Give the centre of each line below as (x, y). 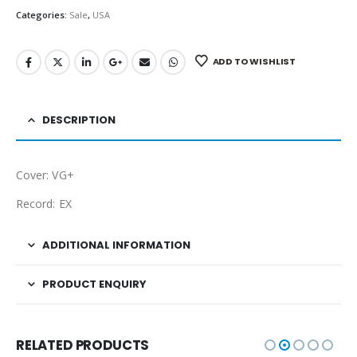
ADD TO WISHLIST (254, 61)
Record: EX (44, 204)
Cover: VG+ (45, 175)
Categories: (43, 14)
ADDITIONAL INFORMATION (116, 245)
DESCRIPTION (79, 120)
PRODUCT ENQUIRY (94, 284)
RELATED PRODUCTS (83, 345)
